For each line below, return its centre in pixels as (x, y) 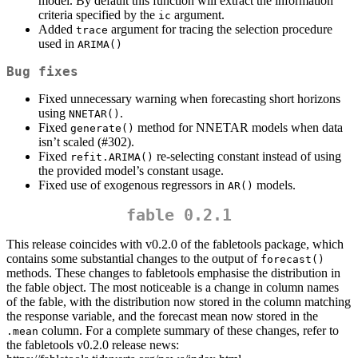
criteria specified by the (98, 14)
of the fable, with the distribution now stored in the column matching (179, 301)
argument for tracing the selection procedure (220, 29)
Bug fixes (42, 71)
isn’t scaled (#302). (86, 141)
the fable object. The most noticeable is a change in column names (173, 287)
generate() (102, 128)
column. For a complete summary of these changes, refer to (189, 330)
